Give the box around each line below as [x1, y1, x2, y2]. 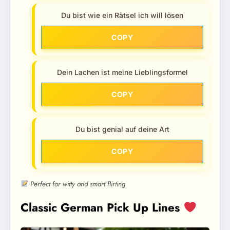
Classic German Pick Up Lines [21, 199, 183, 216]
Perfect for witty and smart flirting [28, 179, 126, 189]
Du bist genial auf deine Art [75, 124, 169, 133]
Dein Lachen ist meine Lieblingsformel [56, 67, 188, 76]
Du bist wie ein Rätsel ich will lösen [61, 10, 183, 20]
